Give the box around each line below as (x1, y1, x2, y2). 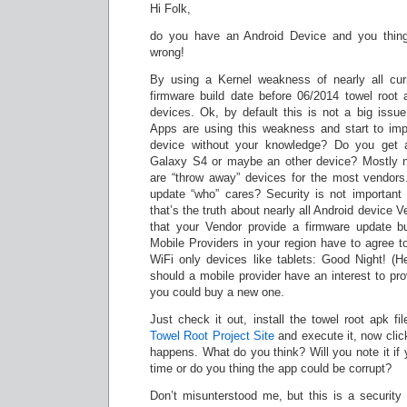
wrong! (150, 45, 184, 59)
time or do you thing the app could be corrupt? (150, 362, 392, 375)
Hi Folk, (150, 2, 191, 15)
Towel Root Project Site (150, 329, 274, 342)
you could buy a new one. (150, 285, 284, 299)
